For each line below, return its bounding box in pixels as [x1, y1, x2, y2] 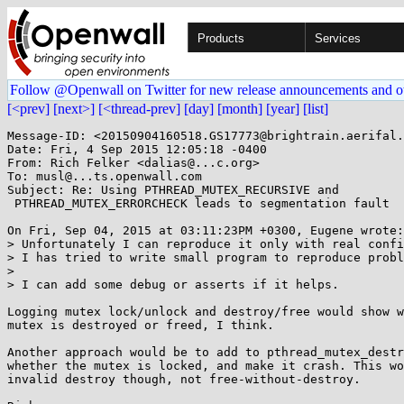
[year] [266, 101, 299, 116]
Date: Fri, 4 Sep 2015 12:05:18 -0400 [7, 142, 267, 156]
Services [315, 32, 361, 45]
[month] [217, 101, 262, 116]
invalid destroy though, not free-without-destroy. [7, 372, 361, 386]
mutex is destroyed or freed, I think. [7, 318, 274, 332]
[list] [303, 101, 328, 116]
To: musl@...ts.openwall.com [7, 170, 202, 183]
